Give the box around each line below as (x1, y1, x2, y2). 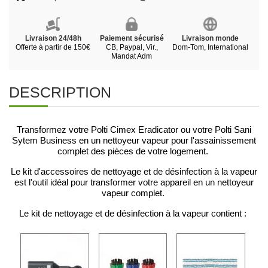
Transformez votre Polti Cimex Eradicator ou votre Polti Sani (17, 125, 251, 135)
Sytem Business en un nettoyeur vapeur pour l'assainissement (12, 136, 256, 146)
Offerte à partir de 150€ (16, 43, 91, 52)
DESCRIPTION (9, 84, 111, 101)
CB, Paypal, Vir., (105, 43, 158, 52)
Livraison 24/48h (25, 34, 81, 43)
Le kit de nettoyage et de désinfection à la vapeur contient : (19, 209, 249, 219)
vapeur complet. (101, 188, 167, 199)
